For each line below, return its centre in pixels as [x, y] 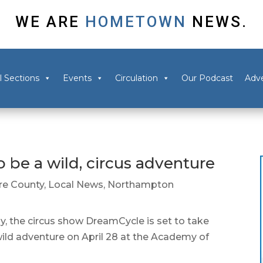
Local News [76, 185]
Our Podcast [207, 78]
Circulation [136, 78]
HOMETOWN [136, 21]
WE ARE [48, 21]
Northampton [141, 185]
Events [77, 78]
